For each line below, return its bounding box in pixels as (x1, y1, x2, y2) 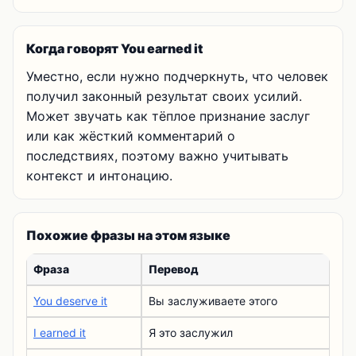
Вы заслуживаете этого (149, 294, 277, 308)
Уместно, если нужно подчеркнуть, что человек (26, 68, 328, 84)
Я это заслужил (149, 326, 233, 339)
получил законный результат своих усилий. (26, 88, 302, 104)
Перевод (149, 262, 199, 276)
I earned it (33, 326, 86, 339)
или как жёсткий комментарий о (26, 128, 235, 144)
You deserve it (33, 294, 107, 308)
